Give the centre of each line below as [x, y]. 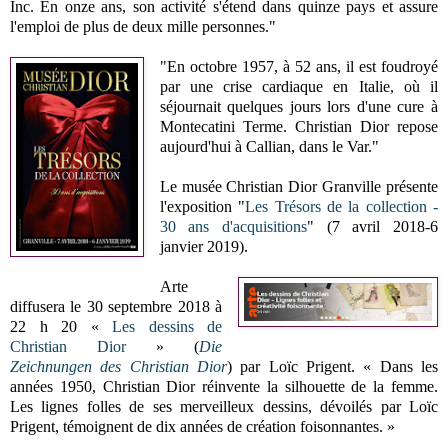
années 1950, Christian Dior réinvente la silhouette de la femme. [224, 386]
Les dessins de [167, 326]
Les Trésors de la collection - [342, 206]
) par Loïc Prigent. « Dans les [332, 366]
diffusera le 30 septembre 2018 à [116, 306]
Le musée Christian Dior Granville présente [298, 186]
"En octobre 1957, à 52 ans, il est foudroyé [298, 66]
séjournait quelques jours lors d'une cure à [298, 106]
